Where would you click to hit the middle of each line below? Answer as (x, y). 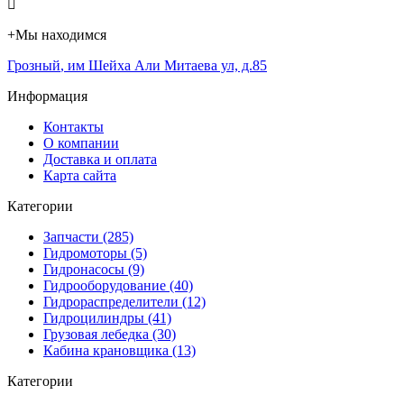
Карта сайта (80, 175)
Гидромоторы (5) (95, 252)
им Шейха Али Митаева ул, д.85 (167, 65)
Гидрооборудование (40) (118, 285)
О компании (81, 142)
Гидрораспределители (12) (124, 301)
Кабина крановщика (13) (119, 350)
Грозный (34, 65)
